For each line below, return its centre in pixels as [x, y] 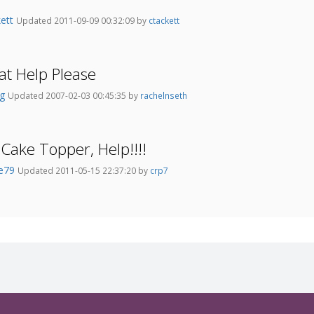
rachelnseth [164, 96]
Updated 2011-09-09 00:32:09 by [82, 21]
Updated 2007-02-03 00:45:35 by [74, 96]
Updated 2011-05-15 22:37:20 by [84, 171]
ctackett [164, 21]
